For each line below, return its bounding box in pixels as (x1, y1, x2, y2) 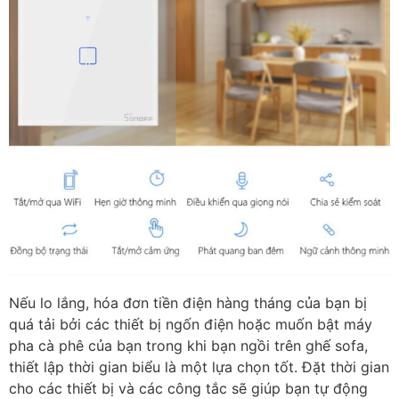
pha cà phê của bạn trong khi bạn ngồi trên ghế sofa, (9, 336, 368, 354)
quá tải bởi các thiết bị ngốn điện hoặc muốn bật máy (9, 314, 372, 333)
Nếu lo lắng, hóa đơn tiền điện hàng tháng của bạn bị (9, 293, 367, 312)
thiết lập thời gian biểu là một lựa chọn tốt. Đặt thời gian (9, 357, 389, 376)
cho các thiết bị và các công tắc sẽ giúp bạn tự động (9, 379, 368, 397)
